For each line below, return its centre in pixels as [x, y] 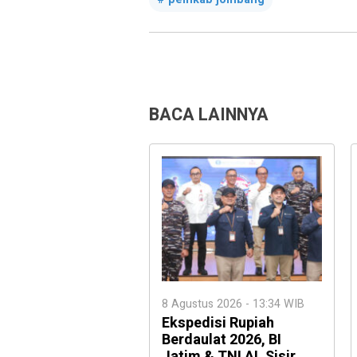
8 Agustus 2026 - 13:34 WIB [233, 304]
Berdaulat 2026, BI [222, 339]
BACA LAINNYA [209, 115]
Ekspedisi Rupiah [218, 323]
